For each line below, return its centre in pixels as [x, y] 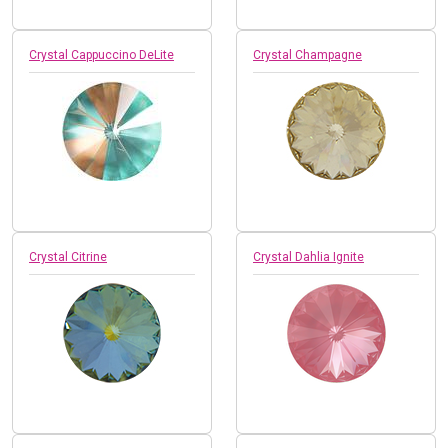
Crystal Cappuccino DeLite [101, 54]
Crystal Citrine [68, 256]
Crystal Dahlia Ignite [308, 256]
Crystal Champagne [307, 54]
